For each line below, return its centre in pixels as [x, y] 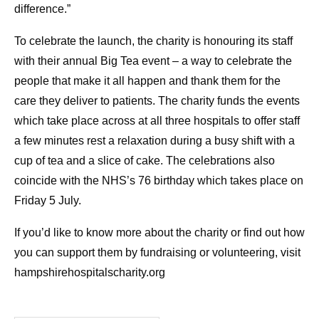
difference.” [42, 9]
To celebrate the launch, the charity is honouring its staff [153, 41]
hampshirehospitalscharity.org [91, 273]
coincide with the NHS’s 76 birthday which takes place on [159, 181]
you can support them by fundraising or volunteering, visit [157, 253]
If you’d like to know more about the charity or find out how [159, 233]
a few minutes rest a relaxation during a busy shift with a [155, 141]
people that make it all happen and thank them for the [147, 81]
